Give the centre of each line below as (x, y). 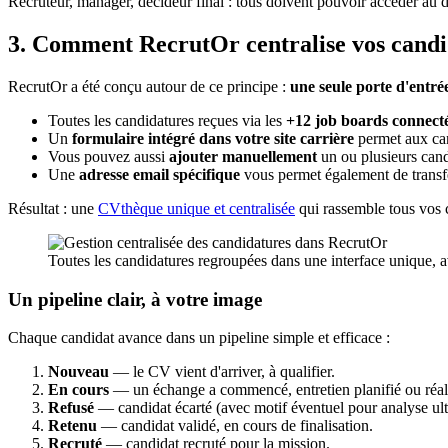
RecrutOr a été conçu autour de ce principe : (149, 86)
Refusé (71, 408)
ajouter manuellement (243, 156)
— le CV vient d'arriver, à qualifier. (222, 372)
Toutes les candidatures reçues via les (167, 120)
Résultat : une (53, 208)
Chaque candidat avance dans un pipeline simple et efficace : (199, 338)
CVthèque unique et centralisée (196, 208)
